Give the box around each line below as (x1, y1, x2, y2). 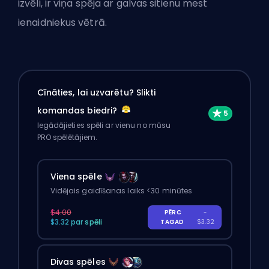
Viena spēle (50, 171, 102, 183)
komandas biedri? (37, 104, 120, 117)
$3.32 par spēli (50, 217, 102, 228)
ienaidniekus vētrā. (18, 15, 109, 29)
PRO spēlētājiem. (37, 132, 98, 143)
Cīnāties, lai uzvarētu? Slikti (37, 86, 156, 99)
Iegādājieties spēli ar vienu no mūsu (37, 120, 171, 131)
